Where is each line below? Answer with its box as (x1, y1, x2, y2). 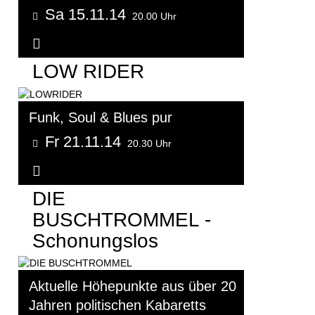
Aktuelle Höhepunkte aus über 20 (29, 278, 236, 295)
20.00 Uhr (132, 11, 176, 22)
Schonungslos (32, 229, 158, 252)
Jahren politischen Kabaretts (29, 297, 206, 314)
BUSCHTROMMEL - (32, 208, 211, 231)
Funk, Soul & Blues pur (29, 109, 172, 125)
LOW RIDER (32, 60, 144, 83)
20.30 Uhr (127, 137, 172, 149)
